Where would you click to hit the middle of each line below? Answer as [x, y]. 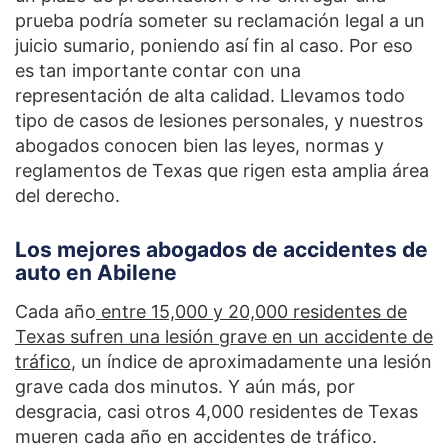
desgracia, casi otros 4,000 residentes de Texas [216, 411]
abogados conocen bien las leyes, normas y [199, 145]
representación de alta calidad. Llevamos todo [210, 95]
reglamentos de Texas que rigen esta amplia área [222, 170]
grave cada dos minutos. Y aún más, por [185, 386]
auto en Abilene [96, 272]
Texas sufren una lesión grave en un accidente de [224, 336]
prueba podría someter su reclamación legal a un [220, 20]
